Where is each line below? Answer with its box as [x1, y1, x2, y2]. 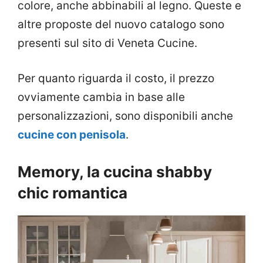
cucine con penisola [18, 128, 126, 142]
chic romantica [18, 183, 127, 202]
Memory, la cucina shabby [18, 162, 212, 181]
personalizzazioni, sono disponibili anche [18, 109, 233, 123]
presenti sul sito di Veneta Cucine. [18, 36, 197, 50]
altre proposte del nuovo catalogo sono [18, 17, 224, 31]
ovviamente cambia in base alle [18, 90, 185, 104]
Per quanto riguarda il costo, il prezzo [18, 72, 214, 86]
